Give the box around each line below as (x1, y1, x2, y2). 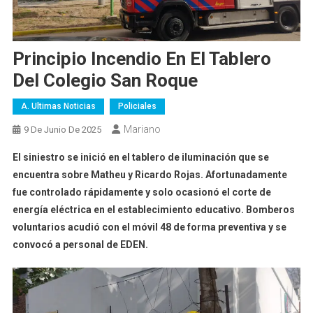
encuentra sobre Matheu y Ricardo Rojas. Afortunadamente (12, 168, 287, 180)
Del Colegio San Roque (12, 69, 202, 91)
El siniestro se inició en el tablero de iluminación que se (12, 151, 269, 163)
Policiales (117, 101, 156, 111)
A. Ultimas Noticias (20, 101, 96, 111)
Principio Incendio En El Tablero (12, 48, 271, 69)
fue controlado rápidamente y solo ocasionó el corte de (12, 186, 271, 198)
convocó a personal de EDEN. (12, 238, 150, 250)
